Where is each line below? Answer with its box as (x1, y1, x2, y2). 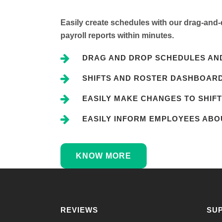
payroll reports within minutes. (60, 31, 174, 40)
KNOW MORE (76, 152, 131, 160)
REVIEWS (60, 206, 98, 214)
